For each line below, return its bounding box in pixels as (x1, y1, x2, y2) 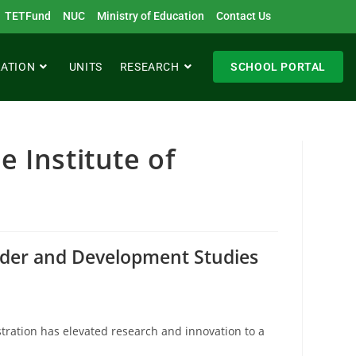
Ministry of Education (97, 10, 204, 22)
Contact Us (216, 10, 271, 22)
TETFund (5, 10, 51, 22)
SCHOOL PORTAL (230, 60, 326, 73)
